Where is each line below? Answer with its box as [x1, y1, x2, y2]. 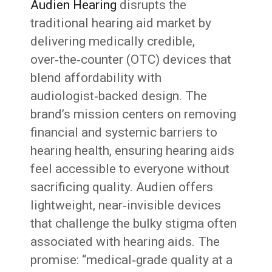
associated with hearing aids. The [30, 234, 220, 249]
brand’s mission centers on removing [30, 107, 237, 121]
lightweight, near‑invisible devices [30, 198, 222, 212]
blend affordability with [30, 70, 162, 85]
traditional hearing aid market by [30, 16, 212, 30]
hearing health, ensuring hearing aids [30, 143, 235, 158]
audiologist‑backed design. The [30, 89, 208, 103]
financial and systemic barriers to [30, 125, 218, 140]
